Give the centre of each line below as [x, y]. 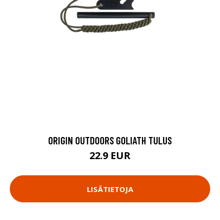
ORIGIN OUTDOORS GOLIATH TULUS [110, 140]
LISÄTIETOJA [110, 189]
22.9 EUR [110, 156]
